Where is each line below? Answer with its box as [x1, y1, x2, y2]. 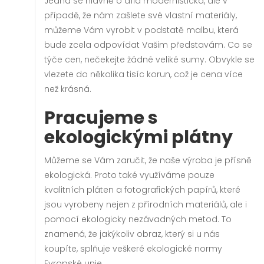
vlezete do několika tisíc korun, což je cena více [44, 68, 243, 80]
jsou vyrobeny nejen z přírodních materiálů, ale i [44, 199, 247, 210]
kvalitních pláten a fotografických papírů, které [44, 184, 240, 196]
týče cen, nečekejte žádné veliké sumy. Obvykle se [44, 54, 255, 65]
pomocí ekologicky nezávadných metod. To [44, 213, 232, 225]
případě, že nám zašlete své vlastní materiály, [44, 9, 237, 21]
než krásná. [44, 83, 91, 95]
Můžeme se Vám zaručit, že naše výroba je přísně [44, 154, 252, 166]
